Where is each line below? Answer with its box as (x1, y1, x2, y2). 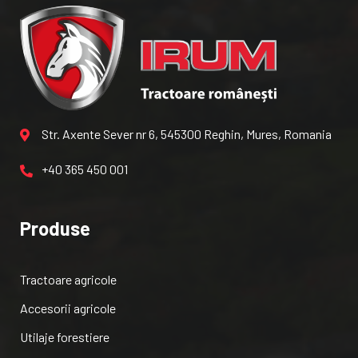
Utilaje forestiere (20, 328, 109, 344)
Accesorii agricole (20, 300, 116, 316)
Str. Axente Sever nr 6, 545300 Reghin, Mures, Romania (42, 125, 332, 141)
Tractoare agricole (20, 271, 117, 287)
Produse (20, 216, 90, 240)
